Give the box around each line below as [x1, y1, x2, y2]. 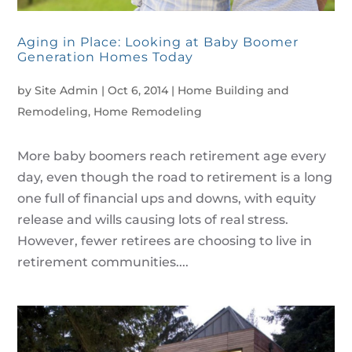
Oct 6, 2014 [108, 83, 169, 97]
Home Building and [178, 83, 290, 97]
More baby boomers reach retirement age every [17, 148, 327, 163]
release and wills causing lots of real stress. [17, 212, 289, 227]
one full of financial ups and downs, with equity [17, 191, 317, 206]
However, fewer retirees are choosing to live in [17, 233, 313, 248]
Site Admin [35, 83, 99, 97]
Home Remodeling [93, 104, 203, 119]
